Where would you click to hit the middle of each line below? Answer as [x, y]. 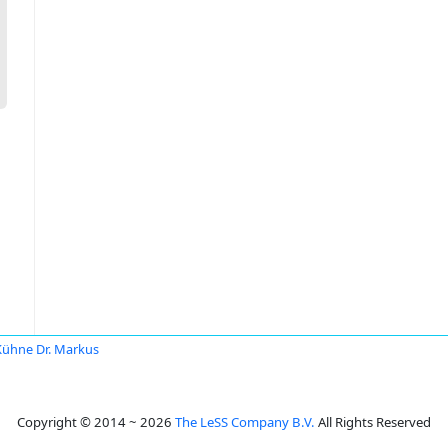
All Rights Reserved [373, 422]
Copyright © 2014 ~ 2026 [96, 422]
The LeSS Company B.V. [245, 422]
